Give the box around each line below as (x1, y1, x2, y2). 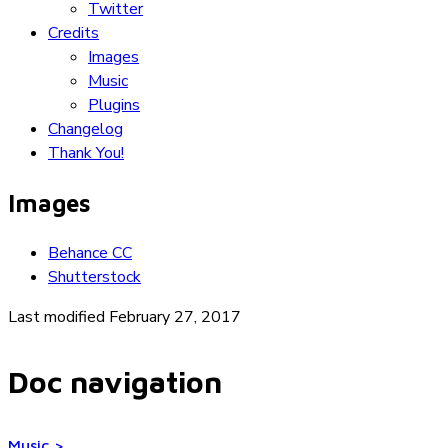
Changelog (48, 118, 123, 141)
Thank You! (48, 142, 124, 165)
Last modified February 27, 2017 (8, 305, 241, 328)
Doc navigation (8, 363, 222, 399)
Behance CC (48, 241, 132, 264)
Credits (48, 22, 99, 45)
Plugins (88, 94, 140, 117)
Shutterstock (48, 265, 141, 288)
